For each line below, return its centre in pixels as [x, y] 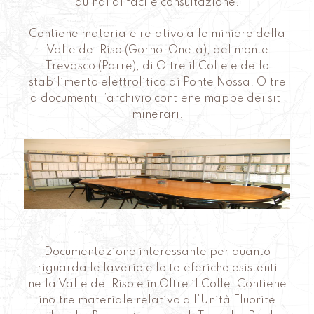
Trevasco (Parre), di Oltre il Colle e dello [157, 66]
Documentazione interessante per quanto [157, 253]
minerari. [157, 115]
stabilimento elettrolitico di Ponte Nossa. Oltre [157, 82]
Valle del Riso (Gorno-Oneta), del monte [157, 50]
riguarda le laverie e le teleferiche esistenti [157, 269]
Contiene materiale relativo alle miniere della [157, 34]
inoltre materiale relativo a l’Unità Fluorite [157, 301]
